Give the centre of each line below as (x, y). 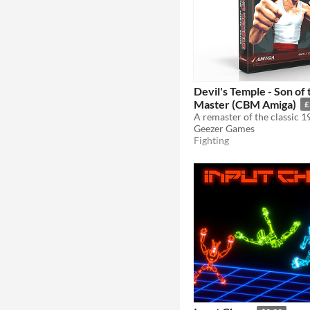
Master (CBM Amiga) (245, 104)
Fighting (211, 140)
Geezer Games (224, 128)
